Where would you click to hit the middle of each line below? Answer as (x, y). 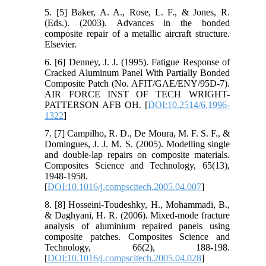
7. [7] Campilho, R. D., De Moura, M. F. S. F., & (137, 133)
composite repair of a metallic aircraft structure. (137, 33)
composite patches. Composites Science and (137, 236)
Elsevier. (61, 44)
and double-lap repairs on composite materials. (137, 154)
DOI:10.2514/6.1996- (189, 104)
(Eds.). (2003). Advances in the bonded (137, 23)
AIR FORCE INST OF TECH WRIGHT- (137, 94)
